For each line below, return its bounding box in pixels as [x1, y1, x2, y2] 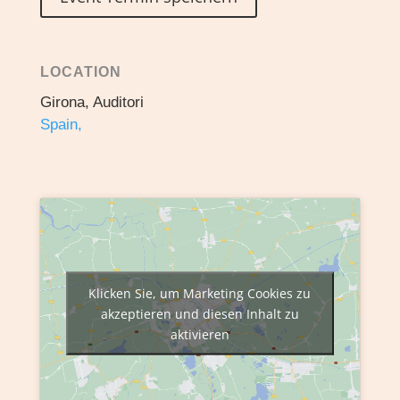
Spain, [39, 115, 82, 133]
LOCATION [39, 63, 121, 79]
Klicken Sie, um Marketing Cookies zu [88, 284, 312, 302]
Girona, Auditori [39, 93, 144, 111]
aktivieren [170, 325, 229, 343]
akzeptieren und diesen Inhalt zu [100, 304, 299, 322]
